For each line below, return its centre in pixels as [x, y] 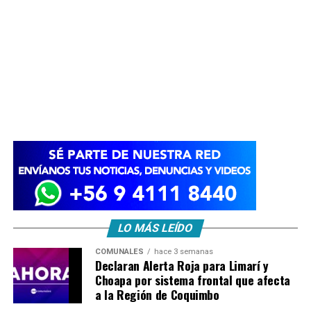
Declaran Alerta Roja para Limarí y [182, 265]
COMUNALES [119, 251]
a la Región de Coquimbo [157, 294]
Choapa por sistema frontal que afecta [192, 279]
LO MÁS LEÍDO [155, 228]
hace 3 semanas [183, 251]
